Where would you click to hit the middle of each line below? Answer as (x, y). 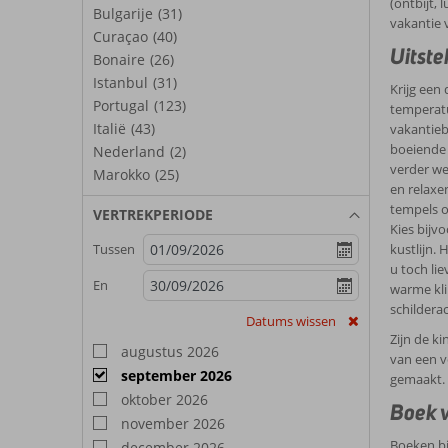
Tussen (114, 249)
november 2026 (171, 423)
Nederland (129, 151)
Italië (109, 128)
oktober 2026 (162, 399)
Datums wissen (290, 320)
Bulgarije (123, 13)
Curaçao (120, 36)
